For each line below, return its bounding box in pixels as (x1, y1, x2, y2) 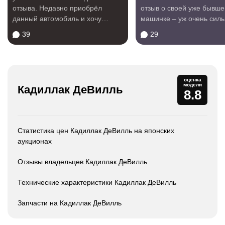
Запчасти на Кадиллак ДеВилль (18, 199, 122, 207)
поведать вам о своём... (13, 25, 91, 33)
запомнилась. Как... (141, 25, 205, 33)
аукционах (18, 137, 52, 145)
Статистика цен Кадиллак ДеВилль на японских (18, 127, 174, 135)
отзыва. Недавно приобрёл (13, 4, 102, 12)
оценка (183, 77, 201, 82)
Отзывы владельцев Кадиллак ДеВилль (18, 158, 147, 166)
